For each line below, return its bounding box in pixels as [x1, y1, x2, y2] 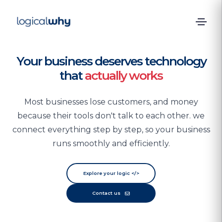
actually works [85, 68, 163, 83]
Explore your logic [83, 170, 131, 176]
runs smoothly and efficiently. [52, 139, 170, 149]
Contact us [92, 190, 121, 196]
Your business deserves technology [16, 54, 206, 69]
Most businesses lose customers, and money [24, 97, 198, 107]
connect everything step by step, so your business [12, 125, 210, 135]
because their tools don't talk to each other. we [17, 111, 205, 121]
